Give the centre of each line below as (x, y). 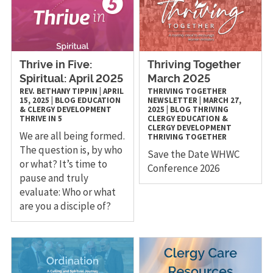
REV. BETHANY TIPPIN (58, 91)
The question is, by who (71, 150)
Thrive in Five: (55, 65)
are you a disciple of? (65, 206)
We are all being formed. (72, 136)
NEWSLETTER (174, 100)
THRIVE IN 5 (41, 118)
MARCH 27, (222, 100)
